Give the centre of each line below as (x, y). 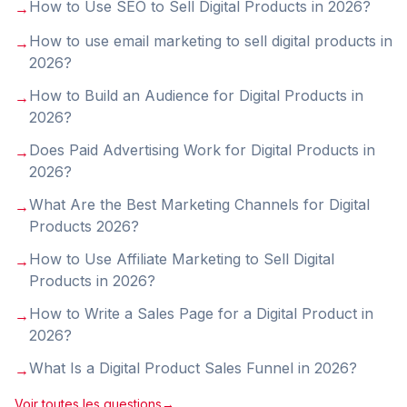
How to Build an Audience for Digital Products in (196, 95)
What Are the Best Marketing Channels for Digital (199, 204)
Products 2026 (80, 226)
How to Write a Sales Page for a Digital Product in (201, 313)
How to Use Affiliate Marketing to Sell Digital (182, 259)
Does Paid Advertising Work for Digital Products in (202, 150)
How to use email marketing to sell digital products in (211, 41)
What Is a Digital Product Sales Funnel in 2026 (189, 368)
